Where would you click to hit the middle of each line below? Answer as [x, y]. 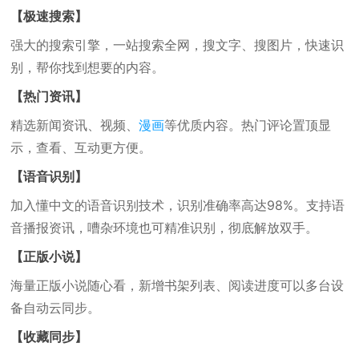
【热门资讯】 [49, 96]
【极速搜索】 [49, 16]
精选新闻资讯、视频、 [75, 125]
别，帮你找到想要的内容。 [88, 67]
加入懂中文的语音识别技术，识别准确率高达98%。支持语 [178, 205]
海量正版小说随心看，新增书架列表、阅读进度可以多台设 [177, 285]
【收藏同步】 [49, 337]
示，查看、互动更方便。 [81, 147]
